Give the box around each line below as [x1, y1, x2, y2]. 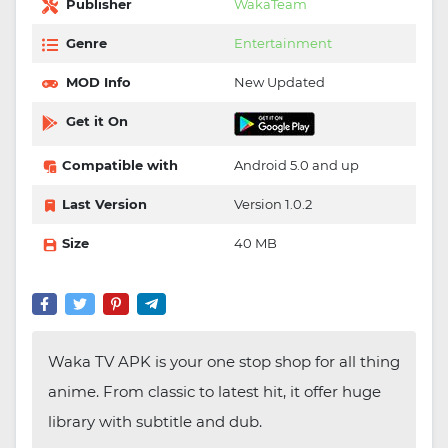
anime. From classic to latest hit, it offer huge [48, 382, 381, 402]
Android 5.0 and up [234, 157, 359, 174]
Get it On [62, 113, 128, 130]
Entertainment [234, 35, 332, 52]
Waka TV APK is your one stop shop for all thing [48, 352, 400, 372]
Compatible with [58, 157, 178, 174]
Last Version [58, 196, 147, 213]
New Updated [234, 74, 325, 91]
